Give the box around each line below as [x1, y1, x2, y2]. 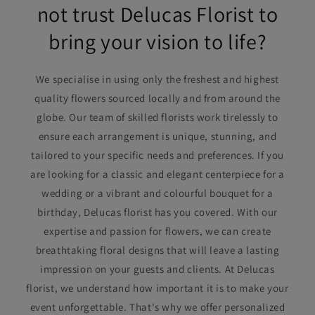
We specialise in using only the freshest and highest [35, 72, 280, 86]
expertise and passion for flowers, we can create [44, 224, 271, 238]
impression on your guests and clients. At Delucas [40, 262, 275, 276]
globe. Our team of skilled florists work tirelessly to [37, 110, 278, 124]
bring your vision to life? [48, 27, 267, 56]
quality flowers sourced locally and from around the [34, 91, 281, 105]
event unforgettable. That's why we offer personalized [30, 300, 285, 314]
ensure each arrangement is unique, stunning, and [38, 129, 277, 143]
